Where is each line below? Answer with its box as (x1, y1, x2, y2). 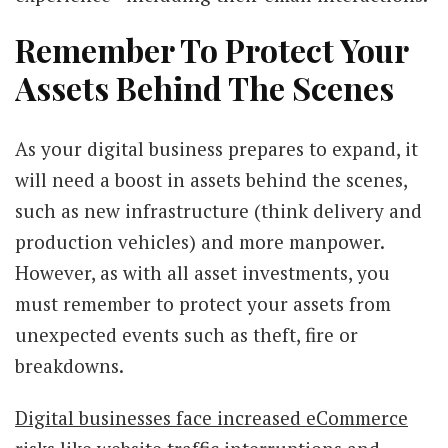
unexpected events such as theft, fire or (15, 322, 358, 348)
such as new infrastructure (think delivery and (15, 198, 422, 224)
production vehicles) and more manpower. (15, 229, 384, 255)
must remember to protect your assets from (15, 291, 391, 317)
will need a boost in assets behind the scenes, (15, 167, 407, 193)
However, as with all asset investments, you (15, 260, 390, 286)
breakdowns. (15, 353, 124, 379)
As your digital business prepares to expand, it (15, 136, 418, 162)
